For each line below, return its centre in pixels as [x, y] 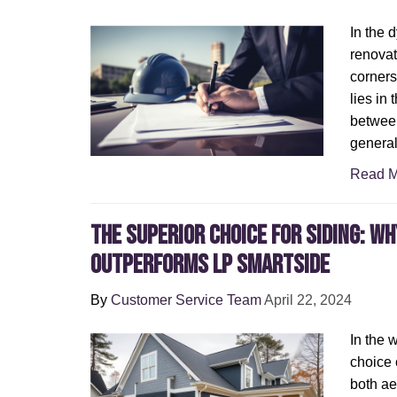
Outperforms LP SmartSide [210, 265]
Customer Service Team [186, 300]
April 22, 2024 [308, 300]
